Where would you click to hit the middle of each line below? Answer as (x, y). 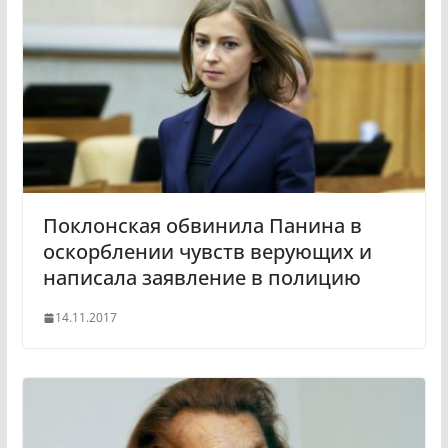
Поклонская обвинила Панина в (202, 226)
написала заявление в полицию (201, 278)
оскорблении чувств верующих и (207, 252)
